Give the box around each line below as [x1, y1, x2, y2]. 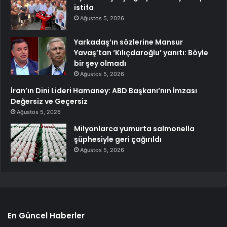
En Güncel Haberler [8, 210, 85, 221]
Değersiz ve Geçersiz [11, 96, 88, 107]
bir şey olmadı [74, 58, 126, 69]
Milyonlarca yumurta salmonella [74, 124, 195, 134]
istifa [74, 3, 94, 13]
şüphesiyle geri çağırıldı [74, 134, 162, 145]
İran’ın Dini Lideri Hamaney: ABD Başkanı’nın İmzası [11, 86, 197, 96]
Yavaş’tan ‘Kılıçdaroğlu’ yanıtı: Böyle [74, 48, 208, 58]
